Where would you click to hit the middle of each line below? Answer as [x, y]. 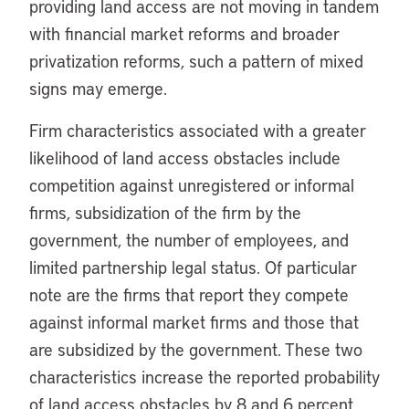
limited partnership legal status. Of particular [193, 267]
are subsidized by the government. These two [196, 349]
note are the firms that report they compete [189, 294]
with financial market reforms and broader [184, 33]
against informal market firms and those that [194, 322]
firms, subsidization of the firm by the [165, 212]
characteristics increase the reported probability [204, 377]
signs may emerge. [98, 88]
